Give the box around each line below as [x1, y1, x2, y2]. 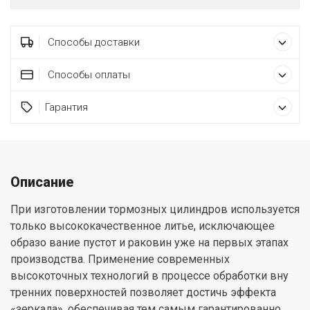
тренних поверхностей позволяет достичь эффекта [10, 286, 276, 300]
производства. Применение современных [10, 253, 230, 266]
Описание [10, 174, 74, 191]
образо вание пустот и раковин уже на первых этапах [10, 236, 289, 250]
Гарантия [44, 101, 88, 114]
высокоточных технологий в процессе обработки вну [10, 269, 289, 283]
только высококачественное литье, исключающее [10, 219, 275, 233]
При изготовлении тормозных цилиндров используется [10, 203, 300, 217]
